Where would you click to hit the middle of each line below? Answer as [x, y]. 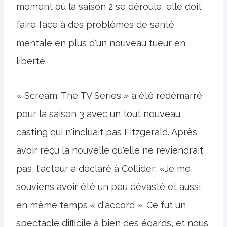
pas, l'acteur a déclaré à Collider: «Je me [103, 168]
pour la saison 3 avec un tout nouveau [98, 113]
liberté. [31, 61]
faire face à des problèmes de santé [95, 24]
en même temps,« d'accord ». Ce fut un [101, 205]
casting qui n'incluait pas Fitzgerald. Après [107, 132]
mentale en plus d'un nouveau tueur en [101, 43]
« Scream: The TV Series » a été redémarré [109, 95]
